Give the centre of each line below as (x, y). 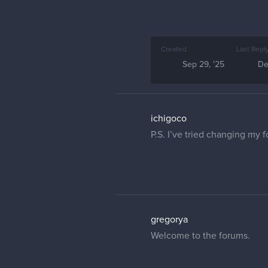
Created (174, 50)
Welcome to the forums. (200, 236)
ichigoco (169, 118)
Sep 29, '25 (203, 65)
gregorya (169, 220)
